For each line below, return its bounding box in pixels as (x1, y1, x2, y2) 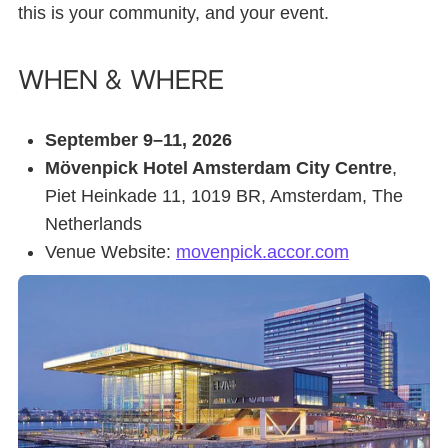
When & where (18, 67, 224, 95)
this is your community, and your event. (18, 3, 329, 23)
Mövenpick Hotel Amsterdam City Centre (45, 158, 392, 178)
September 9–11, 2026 (45, 130, 232, 150)
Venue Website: (45, 242, 176, 262)
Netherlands (45, 214, 142, 234)
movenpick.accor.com (176, 242, 349, 262)
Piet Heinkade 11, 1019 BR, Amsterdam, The (45, 186, 403, 206)
